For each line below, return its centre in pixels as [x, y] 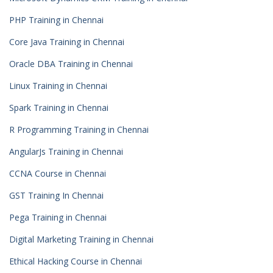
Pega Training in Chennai [58, 217]
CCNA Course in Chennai [58, 173]
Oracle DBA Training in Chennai [71, 64]
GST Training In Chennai [56, 195]
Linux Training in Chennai [58, 86]
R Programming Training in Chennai [79, 129]
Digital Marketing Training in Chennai [81, 239]
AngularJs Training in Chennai [66, 151]
